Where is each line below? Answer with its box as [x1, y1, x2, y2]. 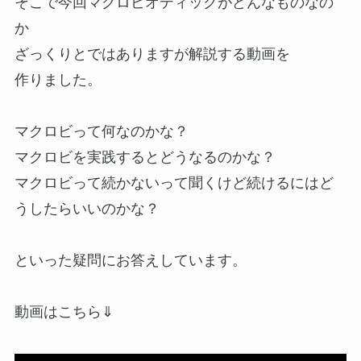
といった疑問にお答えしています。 [14, 251, 247, 268]
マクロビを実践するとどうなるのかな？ [14, 148, 276, 165]
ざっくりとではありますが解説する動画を [14, 45, 290, 62]
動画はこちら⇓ [14, 303, 114, 320]
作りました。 [14, 71, 102, 88]
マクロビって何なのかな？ [14, 122, 189, 139]
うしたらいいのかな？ [14, 200, 160, 217]
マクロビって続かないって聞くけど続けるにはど [14, 174, 334, 191]
